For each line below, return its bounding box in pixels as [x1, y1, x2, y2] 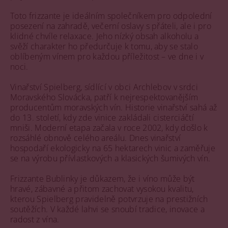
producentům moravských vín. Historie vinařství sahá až [10, 102, 217, 113]
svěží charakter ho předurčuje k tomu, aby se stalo [10, 41, 198, 52]
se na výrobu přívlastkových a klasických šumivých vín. [10, 153, 211, 164]
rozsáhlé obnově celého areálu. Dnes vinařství [10, 132, 181, 144]
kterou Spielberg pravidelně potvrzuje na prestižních [10, 193, 208, 205]
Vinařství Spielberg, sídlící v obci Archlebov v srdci [10, 81, 198, 93]
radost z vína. [10, 214, 60, 225]
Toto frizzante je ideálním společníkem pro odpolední [10, 10, 212, 21]
